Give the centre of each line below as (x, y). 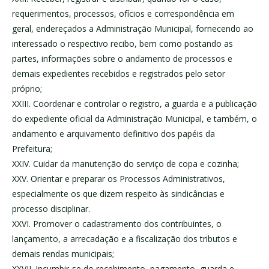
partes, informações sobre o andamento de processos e (122, 59)
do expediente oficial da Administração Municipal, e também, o (134, 119)
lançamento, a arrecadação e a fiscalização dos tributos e (125, 239)
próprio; (27, 89)
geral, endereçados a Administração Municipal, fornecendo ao (133, 29)
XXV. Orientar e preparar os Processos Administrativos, (119, 179)
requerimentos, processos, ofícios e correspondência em (123, 14)
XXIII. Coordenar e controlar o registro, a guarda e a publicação (134, 104)
